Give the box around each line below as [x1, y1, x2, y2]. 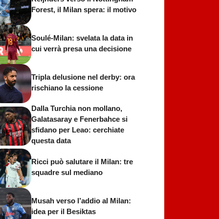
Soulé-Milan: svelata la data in [31, 33, 133, 42]
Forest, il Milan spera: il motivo [31, 5, 136, 14]
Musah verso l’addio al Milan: [31, 196, 131, 205]
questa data [31, 136, 71, 145]
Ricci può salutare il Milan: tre [31, 157, 133, 166]
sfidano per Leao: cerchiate [31, 126, 124, 134]
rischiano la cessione [31, 83, 103, 92]
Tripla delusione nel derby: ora [31, 72, 135, 81]
